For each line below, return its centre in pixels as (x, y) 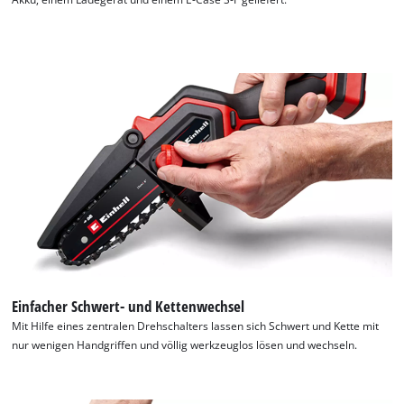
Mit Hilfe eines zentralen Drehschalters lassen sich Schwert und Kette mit (196, 326)
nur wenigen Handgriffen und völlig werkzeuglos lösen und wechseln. (185, 344)
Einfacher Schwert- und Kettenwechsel (129, 306)
